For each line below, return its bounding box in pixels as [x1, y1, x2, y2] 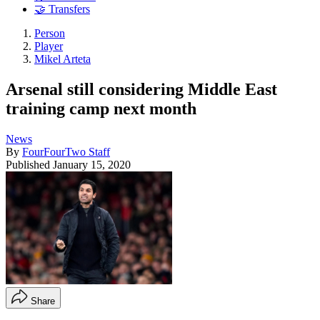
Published [6, 158, 53, 171]
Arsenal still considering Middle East [6, 79, 277, 99]
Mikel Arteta [34, 53, 91, 66]
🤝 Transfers [34, 3, 90, 16]
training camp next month [6, 99, 196, 118]
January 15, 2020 [53, 158, 131, 171]
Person [34, 27, 65, 40]
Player [34, 40, 63, 53]
